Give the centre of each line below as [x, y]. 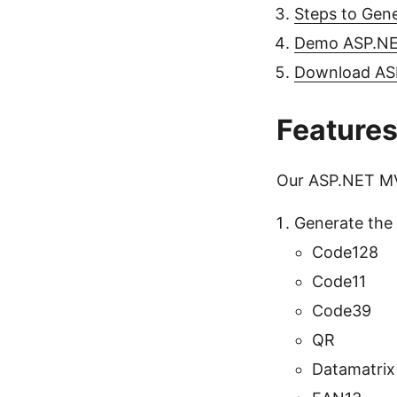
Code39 [342, 311]
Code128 [345, 252]
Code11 [339, 281]
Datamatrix [354, 369]
